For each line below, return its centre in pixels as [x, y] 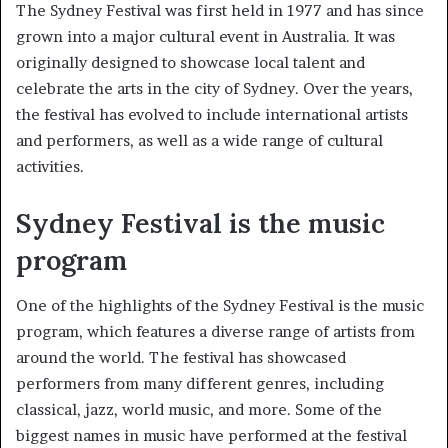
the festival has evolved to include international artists [212, 115]
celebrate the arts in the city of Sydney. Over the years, [214, 89]
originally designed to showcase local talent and [190, 63]
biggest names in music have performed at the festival [211, 435]
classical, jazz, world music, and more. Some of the [199, 409]
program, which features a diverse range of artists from [215, 331]
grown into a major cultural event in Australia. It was [205, 37]
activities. [50, 167]
